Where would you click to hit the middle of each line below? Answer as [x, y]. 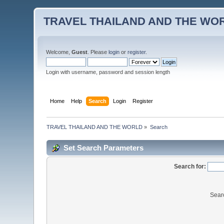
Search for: [190, 166]
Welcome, [59, 52]
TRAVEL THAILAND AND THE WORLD [95, 127]
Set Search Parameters [104, 147]
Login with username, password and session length [108, 72]
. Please [98, 52]
